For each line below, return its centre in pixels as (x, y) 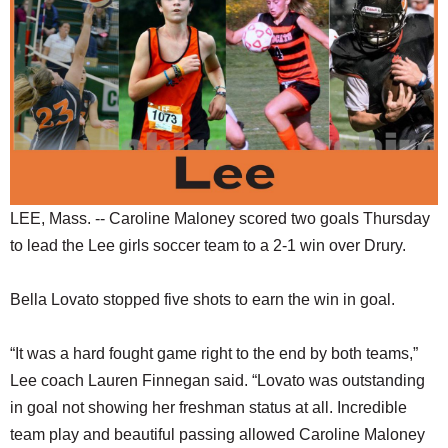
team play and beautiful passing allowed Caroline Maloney (217, 434)
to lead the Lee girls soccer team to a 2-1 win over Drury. (208, 245)
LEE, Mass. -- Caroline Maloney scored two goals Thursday (220, 218)
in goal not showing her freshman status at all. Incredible (208, 407)
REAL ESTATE (58, 100)
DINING (35, 60)
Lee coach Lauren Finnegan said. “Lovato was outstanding (217, 380)
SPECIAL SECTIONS (81, 180)
